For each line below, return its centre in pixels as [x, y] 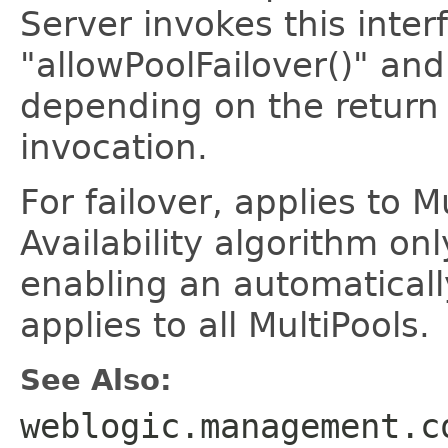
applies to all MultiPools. [225, 325]
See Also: [96, 380]
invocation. [114, 147]
